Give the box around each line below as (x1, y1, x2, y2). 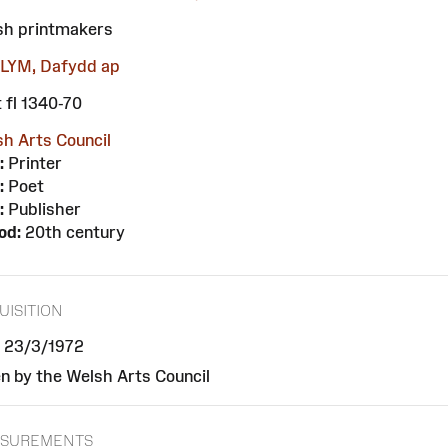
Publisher (3, 200, 81, 219)
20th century (20, 223, 125, 242)
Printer (3, 154, 62, 173)
